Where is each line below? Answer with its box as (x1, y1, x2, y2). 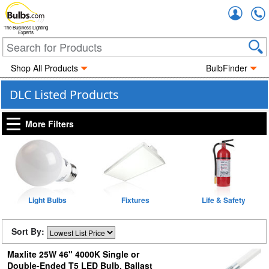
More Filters (25, 118, 74, 130)
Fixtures (121, 195, 150, 205)
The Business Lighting (4, 24, 48, 31)
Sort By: (11, 225, 47, 237)
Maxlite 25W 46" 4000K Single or (7, 248, 139, 260)
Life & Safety (202, 195, 246, 205)
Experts (18, 29, 34, 36)
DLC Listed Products (10, 86, 118, 103)
